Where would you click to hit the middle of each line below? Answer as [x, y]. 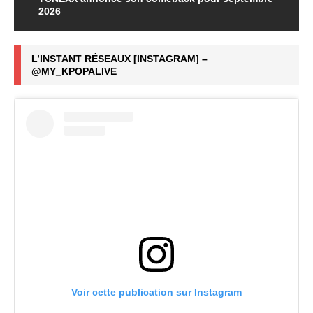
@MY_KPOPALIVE [74, 72]
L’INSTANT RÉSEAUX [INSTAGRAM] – [119, 59]
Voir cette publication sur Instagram [156, 292]
